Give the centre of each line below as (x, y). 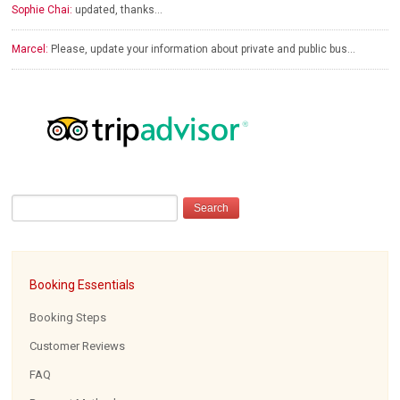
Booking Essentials (83, 285)
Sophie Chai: (42, 10)
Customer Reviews (78, 346)
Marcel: (30, 49)
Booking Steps (68, 317)
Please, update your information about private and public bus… (202, 49)
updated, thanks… (118, 10)
